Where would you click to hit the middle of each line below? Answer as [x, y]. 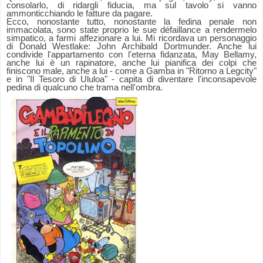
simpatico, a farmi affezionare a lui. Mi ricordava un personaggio [131, 38]
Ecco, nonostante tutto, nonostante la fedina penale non [131, 22]
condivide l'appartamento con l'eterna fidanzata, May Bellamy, [131, 55]
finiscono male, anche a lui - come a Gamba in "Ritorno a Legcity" [131, 71]
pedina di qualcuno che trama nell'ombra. [85, 88]
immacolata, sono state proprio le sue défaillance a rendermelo [131, 30]
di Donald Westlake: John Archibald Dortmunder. [109, 47]
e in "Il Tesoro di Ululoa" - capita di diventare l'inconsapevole [131, 80]
